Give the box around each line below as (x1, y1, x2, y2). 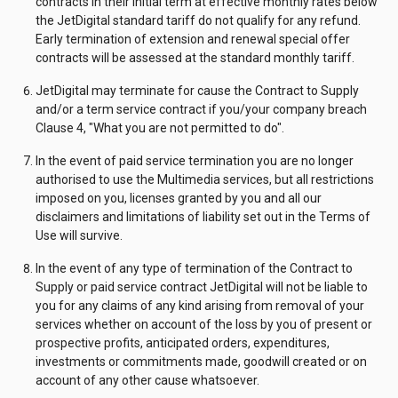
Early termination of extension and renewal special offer (36, 32, 350, 46)
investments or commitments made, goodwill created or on (36, 354, 367, 369)
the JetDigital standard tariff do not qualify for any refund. (36, 13, 361, 28)
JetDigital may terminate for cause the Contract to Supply (36, 84, 359, 98)
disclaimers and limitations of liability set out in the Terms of (36, 210, 370, 224)
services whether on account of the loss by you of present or (36, 317, 372, 331)
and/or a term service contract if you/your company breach (36, 102, 367, 116)
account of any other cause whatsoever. (36, 373, 259, 387)
